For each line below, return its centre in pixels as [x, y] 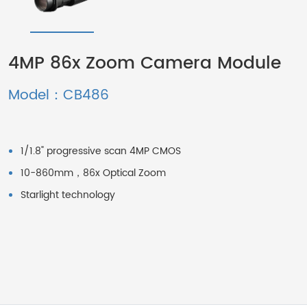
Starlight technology [68, 195]
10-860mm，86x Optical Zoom [93, 173]
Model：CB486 [59, 96]
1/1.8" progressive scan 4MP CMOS [101, 151]
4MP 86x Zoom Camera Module [145, 64]
